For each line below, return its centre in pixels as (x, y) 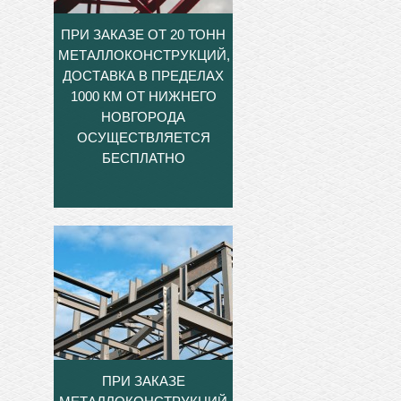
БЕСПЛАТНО (143, 158)
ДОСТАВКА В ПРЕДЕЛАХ (143, 75)
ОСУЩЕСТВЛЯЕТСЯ (143, 137)
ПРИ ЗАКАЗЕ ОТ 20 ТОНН (143, 34)
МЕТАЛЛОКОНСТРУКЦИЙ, (144, 55)
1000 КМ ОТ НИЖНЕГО (143, 96)
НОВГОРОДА (143, 116)
